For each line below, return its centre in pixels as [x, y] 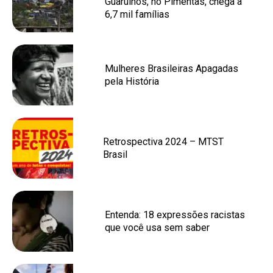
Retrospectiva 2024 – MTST [163, 142]
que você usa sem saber [157, 228]
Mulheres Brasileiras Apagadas [172, 69]
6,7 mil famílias [137, 14]
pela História [132, 81]
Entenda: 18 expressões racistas [175, 215]
